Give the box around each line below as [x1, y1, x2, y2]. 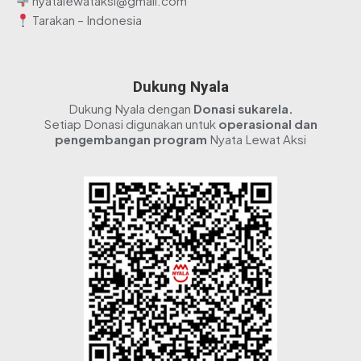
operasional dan [218, 116, 317, 131]
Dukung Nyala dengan [68, 101, 193, 116]
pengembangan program [55, 131, 207, 147]
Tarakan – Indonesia [30, 12, 143, 27]
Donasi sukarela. [193, 101, 293, 116]
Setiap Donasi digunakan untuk [44, 116, 218, 131]
